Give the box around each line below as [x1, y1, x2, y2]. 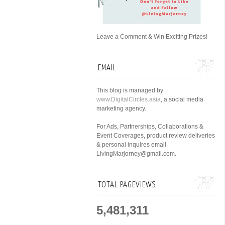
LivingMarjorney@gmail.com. [96, 150, 176, 157]
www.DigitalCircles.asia [96, 96, 161, 103]
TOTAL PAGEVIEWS [98, 181, 156, 189]
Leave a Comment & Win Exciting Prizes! [96, 33, 207, 40]
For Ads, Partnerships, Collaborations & [96, 123, 203, 130]
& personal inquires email [96, 141, 166, 148]
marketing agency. [96, 105, 146, 112]
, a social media [161, 96, 203, 103]
